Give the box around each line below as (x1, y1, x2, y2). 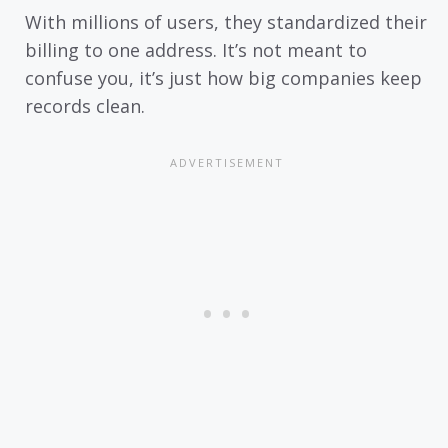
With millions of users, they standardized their (25, 10, 427, 35)
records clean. (25, 94, 145, 119)
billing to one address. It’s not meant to (25, 38, 367, 63)
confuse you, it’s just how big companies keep (25, 66, 422, 91)
